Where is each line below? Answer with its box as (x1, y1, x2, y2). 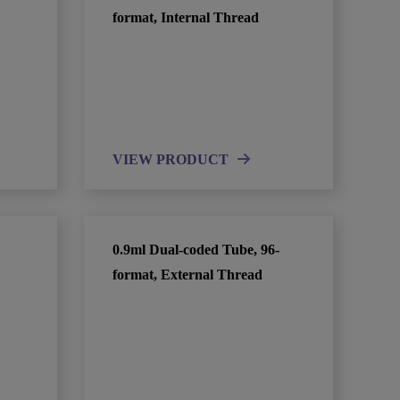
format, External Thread (112, 267, 263, 282)
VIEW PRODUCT (112, 152, 229, 167)
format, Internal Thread (112, 10, 260, 25)
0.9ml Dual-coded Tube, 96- (112, 242, 280, 257)
